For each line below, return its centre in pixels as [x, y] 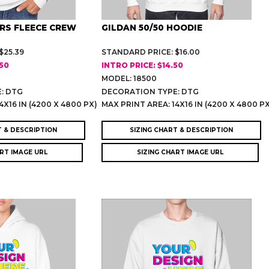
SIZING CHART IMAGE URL [180, 152]
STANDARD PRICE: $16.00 [151, 52]
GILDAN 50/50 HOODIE [152, 27]
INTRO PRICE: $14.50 [143, 65]
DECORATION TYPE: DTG [150, 91]
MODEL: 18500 [129, 78]
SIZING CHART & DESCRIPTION [182, 130]
